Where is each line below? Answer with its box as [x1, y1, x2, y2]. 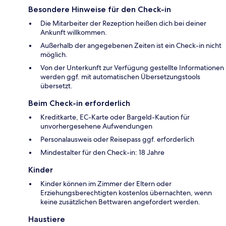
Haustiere [28, 214, 65, 224]
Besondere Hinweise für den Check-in [28, 4, 171, 14]
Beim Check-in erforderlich [28, 98, 130, 108]
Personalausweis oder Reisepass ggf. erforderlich [40, 134, 194, 144]
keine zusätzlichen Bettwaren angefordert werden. [40, 197, 200, 206]
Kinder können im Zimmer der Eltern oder [40, 179, 172, 188]
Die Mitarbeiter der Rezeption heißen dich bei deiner [40, 18, 206, 28]
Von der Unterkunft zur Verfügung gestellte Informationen [40, 63, 224, 72]
